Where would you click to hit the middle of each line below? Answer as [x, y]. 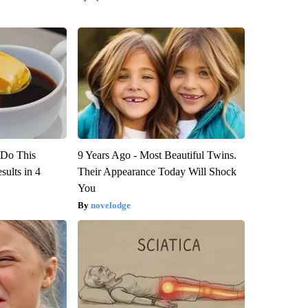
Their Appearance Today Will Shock [157, 172]
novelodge [110, 206]
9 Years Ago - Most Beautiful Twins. [157, 155]
